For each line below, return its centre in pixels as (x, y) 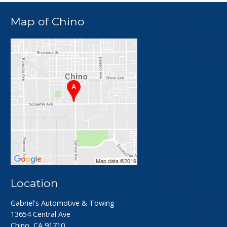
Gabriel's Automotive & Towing (63, 203)
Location (35, 183)
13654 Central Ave (41, 214)
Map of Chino (48, 22)
